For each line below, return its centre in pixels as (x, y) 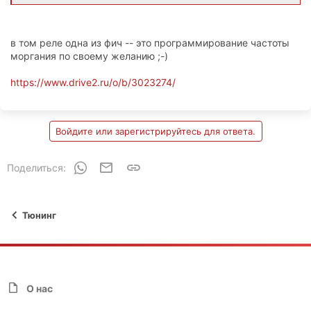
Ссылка (159, 165)
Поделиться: (36, 167)
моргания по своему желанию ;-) (89, 56)
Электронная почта (159, 165)
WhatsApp (111, 165)
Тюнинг (39, 216)
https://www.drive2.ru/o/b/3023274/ (93, 82)
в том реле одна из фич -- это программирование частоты (150, 42)
